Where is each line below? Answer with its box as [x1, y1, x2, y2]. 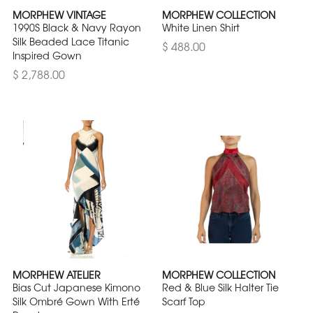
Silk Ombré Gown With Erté [13, 294, 140, 309]
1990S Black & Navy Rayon [13, 20, 141, 34]
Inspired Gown [13, 48, 82, 62]
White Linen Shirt [162, 20, 240, 34]
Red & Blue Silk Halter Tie [162, 280, 279, 295]
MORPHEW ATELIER [13, 268, 101, 282]
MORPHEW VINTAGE [13, 8, 106, 22]
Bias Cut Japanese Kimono [13, 280, 140, 295]
